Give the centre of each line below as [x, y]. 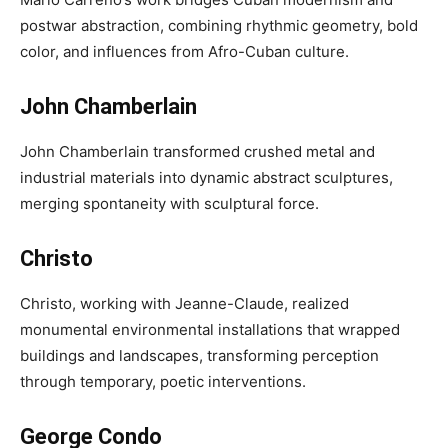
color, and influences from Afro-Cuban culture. [184, 51]
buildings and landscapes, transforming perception [199, 355]
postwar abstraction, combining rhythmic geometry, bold [219, 25]
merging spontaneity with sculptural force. [169, 203]
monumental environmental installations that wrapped [210, 329]
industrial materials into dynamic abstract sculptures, [206, 177]
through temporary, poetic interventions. [163, 381]
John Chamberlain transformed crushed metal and [197, 151]
